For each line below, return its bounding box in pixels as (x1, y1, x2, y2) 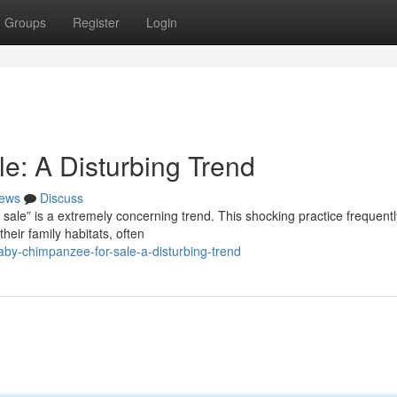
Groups (4, 13, 46, 31)
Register (73, 13, 120, 31)
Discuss (40, 189, 83, 206)
